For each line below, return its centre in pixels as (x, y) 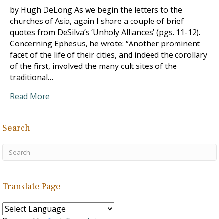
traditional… (32, 77)
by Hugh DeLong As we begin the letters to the (96, 10)
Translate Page (32, 186)
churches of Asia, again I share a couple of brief (97, 21)
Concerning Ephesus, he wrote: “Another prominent (105, 44)
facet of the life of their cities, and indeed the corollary (109, 55)
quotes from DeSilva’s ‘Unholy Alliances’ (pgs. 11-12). (105, 32)
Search (16, 128)
